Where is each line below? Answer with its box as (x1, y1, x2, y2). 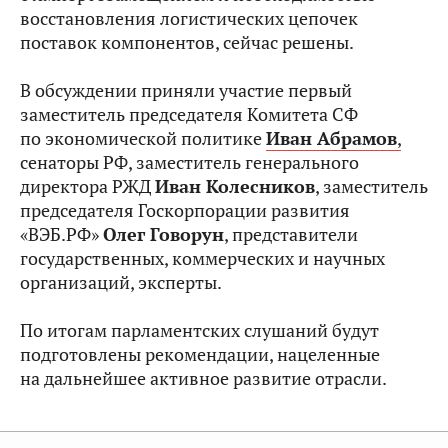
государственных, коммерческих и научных (20, 247, 385, 271)
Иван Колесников (155, 175, 315, 199)
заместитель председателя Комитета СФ (20, 103, 358, 127)
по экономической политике (20, 127, 266, 151)
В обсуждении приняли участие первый (20, 79, 352, 103)
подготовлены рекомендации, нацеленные (20, 343, 380, 367)
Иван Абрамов (266, 127, 397, 151)
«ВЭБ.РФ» (20, 223, 103, 247)
